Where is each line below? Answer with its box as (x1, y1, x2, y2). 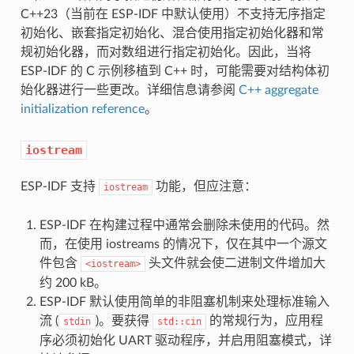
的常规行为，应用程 (205, 314, 323, 327)
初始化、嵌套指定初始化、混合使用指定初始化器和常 (20, 26, 324, 40)
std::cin (156, 315, 201, 327)
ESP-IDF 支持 (20, 179, 99, 193)
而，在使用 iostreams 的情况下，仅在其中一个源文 (39, 237, 327, 250)
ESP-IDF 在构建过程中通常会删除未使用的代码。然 (39, 218, 330, 232)
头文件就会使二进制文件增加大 (145, 256, 326, 269)
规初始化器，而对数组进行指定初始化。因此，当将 (20, 45, 311, 58)
